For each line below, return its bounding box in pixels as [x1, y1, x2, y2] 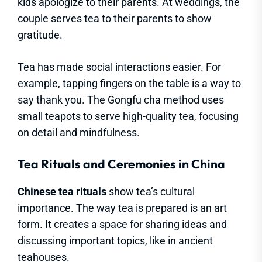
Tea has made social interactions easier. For [18, 60, 221, 73]
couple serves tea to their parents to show [18, 12, 212, 25]
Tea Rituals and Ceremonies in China [18, 156, 225, 171]
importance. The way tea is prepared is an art [18, 201, 227, 214]
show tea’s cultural [106, 185, 195, 198]
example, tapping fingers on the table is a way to [18, 77, 241, 89]
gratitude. [18, 28, 63, 41]
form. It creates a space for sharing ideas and [18, 218, 227, 230]
